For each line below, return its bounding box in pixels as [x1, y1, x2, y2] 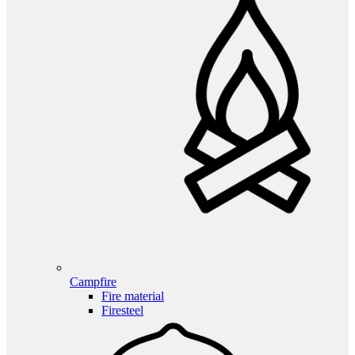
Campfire [70, 274, 116, 288]
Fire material [101, 288, 164, 303]
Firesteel [101, 303, 143, 317]
